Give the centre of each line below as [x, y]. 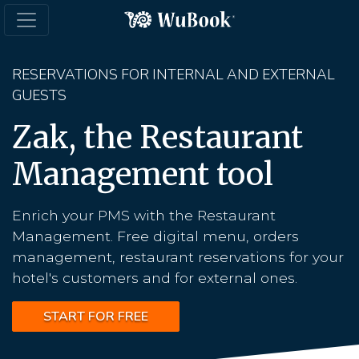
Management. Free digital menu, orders [155, 236]
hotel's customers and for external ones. [155, 278]
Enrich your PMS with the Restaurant [144, 215]
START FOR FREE [96, 317]
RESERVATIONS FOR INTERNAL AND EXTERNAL [173, 75]
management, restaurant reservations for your [178, 257]
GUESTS [39, 95]
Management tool [143, 174]
